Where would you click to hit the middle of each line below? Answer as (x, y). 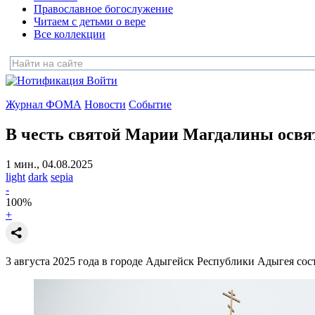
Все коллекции (70, 34)
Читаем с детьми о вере (90, 21)
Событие (150, 104)
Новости (105, 104)
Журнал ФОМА (44, 104)
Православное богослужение (103, 9)
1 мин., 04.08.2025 (49, 164)
